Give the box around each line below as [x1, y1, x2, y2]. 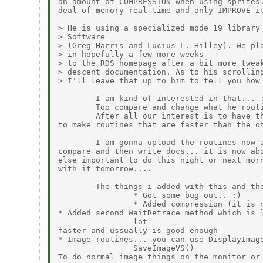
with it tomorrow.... [58, 164, 153, 174]
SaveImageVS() [58, 244, 195, 253]
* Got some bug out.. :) [58, 191, 242, 200]
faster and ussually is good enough [58, 226, 218, 235]
